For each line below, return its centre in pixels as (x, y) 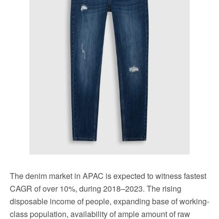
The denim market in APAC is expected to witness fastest (108, 175)
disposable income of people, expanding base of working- (109, 201)
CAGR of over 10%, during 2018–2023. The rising (96, 188)
